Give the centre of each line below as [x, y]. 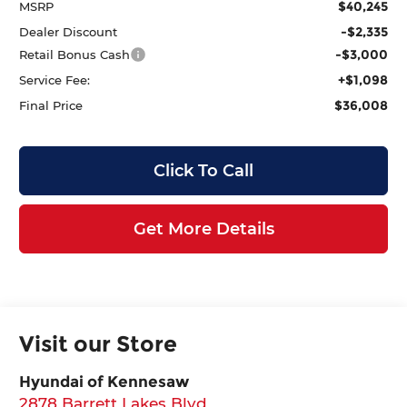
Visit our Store [99, 343]
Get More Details [203, 228]
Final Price [51, 105]
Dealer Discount [69, 31]
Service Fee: [55, 79]
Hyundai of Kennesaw [104, 381]
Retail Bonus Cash [75, 54]
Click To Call [203, 170]
